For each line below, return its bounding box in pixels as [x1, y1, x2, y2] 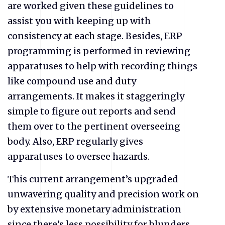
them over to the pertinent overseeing [8, 121, 180, 133]
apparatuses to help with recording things [8, 60, 197, 72]
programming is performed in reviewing [8, 45, 190, 57]
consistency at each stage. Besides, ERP [8, 30, 182, 42]
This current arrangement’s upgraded [8, 173, 178, 185]
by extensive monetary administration [8, 203, 181, 215]
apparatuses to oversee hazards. [8, 151, 152, 163]
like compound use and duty [8, 75, 136, 87]
